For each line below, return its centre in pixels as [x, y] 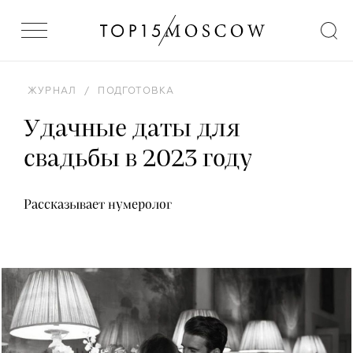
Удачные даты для [132, 129]
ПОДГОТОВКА [136, 91]
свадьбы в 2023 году [138, 159]
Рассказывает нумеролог [98, 205]
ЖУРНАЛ [52, 91]
